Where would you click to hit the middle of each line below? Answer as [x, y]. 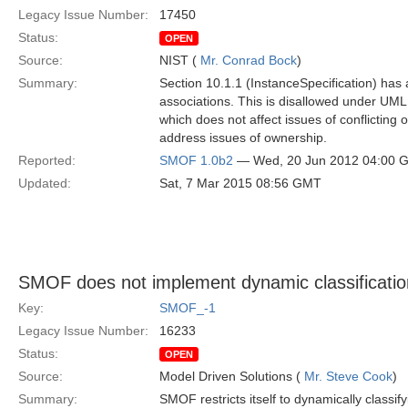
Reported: [47, 160]
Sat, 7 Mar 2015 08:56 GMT [240, 183]
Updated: [45, 183]
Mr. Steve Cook [348, 376]
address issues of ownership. [243, 138]
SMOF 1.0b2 [196, 160]
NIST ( [180, 60]
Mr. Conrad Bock [249, 60]
